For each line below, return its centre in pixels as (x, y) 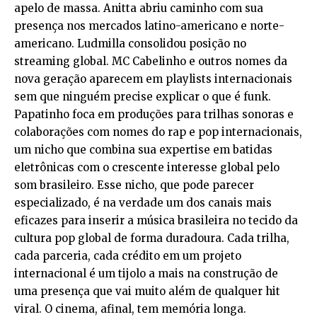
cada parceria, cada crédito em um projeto (128, 256)
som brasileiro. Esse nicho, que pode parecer (134, 185)
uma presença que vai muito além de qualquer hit (147, 292)
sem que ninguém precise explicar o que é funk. (143, 97)
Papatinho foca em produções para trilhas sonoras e (154, 115)
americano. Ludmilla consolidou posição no (130, 44)
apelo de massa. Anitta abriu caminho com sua (139, 8)
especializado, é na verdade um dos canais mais (143, 203)
